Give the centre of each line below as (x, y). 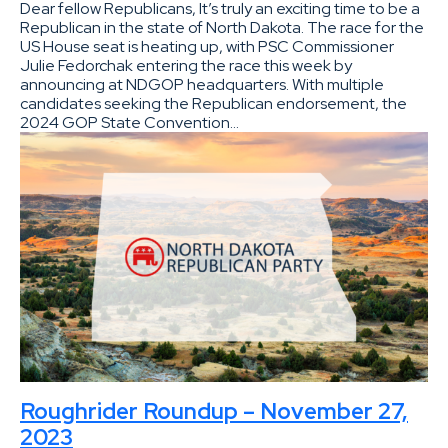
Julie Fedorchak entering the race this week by (186, 65)
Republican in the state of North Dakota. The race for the (222, 27)
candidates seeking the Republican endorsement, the (213, 103)
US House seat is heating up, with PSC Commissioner (207, 46)
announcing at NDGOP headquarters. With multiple (202, 84)
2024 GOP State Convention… (129, 122)
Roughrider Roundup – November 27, (214, 410)
